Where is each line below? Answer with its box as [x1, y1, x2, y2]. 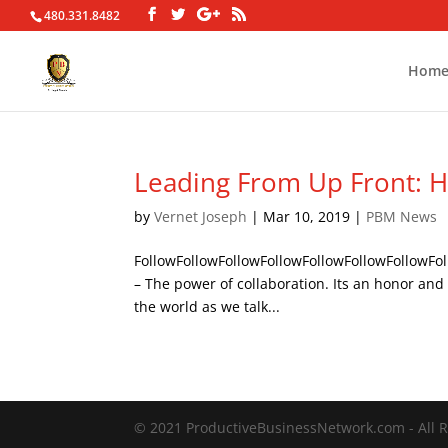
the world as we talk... [134, 297, 281, 316]
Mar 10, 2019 [263, 207, 351, 226]
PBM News [366, 207, 438, 226]
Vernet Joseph [154, 207, 248, 226]
